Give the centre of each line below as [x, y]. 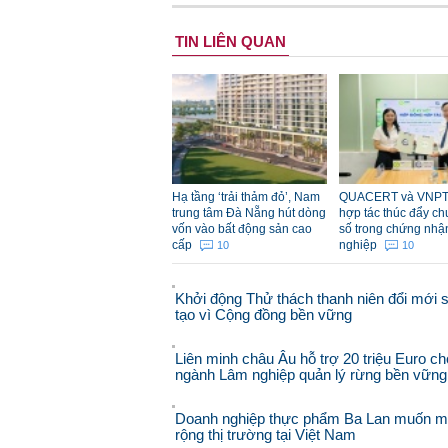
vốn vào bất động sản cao [242, 228]
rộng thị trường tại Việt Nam [265, 434]
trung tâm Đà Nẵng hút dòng [249, 212]
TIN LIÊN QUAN [230, 41]
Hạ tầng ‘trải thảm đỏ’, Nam [246, 196]
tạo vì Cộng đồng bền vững [263, 314]
